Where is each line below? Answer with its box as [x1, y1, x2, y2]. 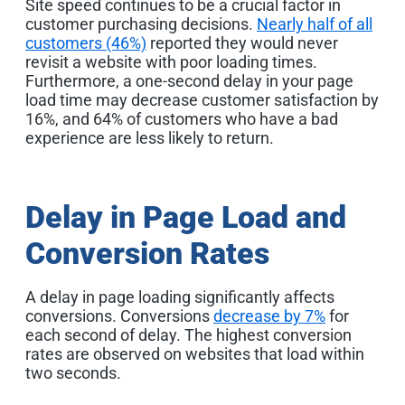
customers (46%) [25, 33, 146, 52]
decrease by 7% [213, 306, 325, 325]
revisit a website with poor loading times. [25, 52, 317, 71]
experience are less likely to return [25, 127, 269, 147]
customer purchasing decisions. [25, 14, 257, 33]
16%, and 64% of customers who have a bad [25, 108, 338, 128]
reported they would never [146, 33, 338, 52]
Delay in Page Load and [25, 198, 346, 235]
